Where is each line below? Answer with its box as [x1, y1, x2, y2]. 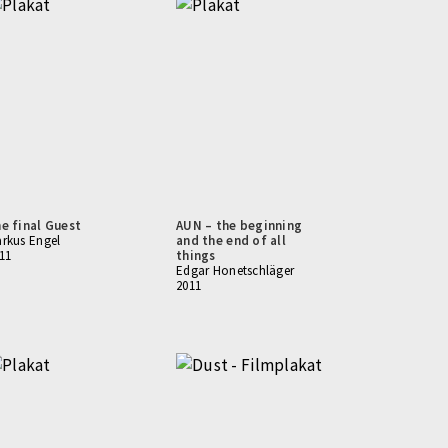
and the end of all [176, 232, 287, 249]
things [176, 247, 216, 264]
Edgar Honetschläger [176, 262, 295, 279]
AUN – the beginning [176, 217, 303, 234]
